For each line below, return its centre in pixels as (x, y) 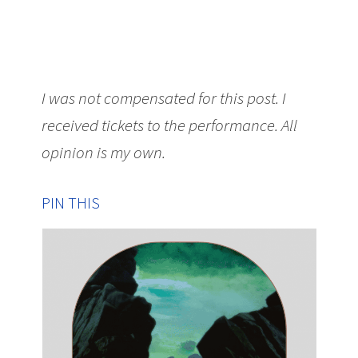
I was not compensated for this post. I (164, 98)
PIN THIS (71, 203)
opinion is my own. (104, 153)
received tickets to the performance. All (170, 125)
